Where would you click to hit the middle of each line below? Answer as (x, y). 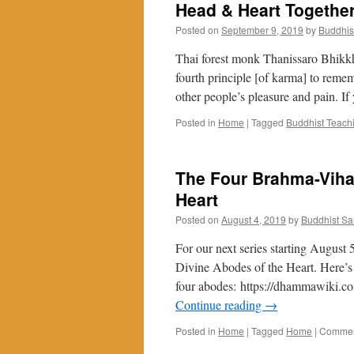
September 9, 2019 (262, 30)
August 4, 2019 (254, 219)
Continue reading (220, 305)
